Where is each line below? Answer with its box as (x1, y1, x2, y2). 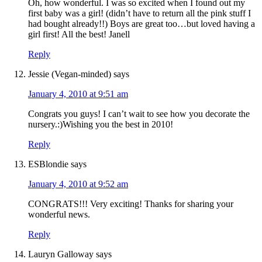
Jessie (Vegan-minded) (28, 69, 111, 80)
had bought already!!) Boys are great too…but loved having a (28, 19, 255, 29)
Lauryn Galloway (28, 249, 94, 260)
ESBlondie (28, 159, 68, 170)
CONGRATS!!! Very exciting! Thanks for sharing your (28, 199, 233, 209)
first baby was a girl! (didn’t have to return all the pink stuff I (28, 8, 251, 19)
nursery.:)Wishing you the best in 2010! (28, 119, 173, 130)
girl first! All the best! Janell (28, 29, 130, 40)
